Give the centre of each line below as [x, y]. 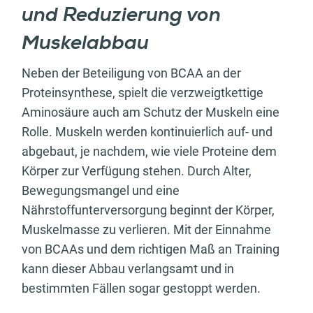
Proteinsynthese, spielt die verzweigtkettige [143, 92]
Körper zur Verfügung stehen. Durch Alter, [137, 170]
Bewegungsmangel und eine [101, 190]
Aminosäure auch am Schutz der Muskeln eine [151, 112]
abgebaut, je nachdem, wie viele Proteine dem [149, 151]
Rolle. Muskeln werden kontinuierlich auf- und [147, 131]
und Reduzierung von [121, 16]
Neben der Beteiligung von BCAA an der [131, 73]
